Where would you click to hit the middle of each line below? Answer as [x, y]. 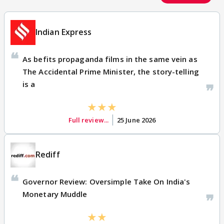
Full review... [88, 120]
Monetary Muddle [55, 194]
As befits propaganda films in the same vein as [110, 59]
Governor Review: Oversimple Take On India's [106, 181]
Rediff [48, 155]
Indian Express [64, 32]
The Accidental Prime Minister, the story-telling [111, 71]
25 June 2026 [136, 120]
